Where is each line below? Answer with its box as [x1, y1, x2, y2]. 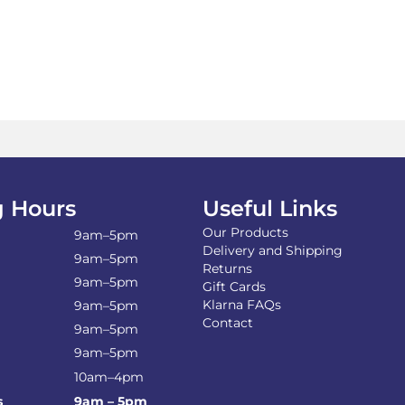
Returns [202, 259, 252, 277]
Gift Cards [202, 278, 266, 295]
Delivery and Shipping [202, 241, 343, 259]
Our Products [202, 223, 288, 240]
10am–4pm [74, 368, 144, 385]
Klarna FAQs [202, 296, 281, 313]
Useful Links [202, 194, 337, 221]
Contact [202, 314, 253, 331]
